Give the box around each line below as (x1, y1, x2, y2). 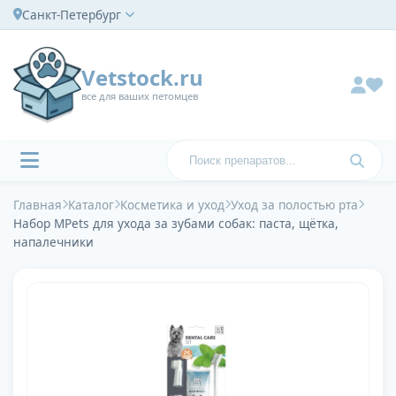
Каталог (68, 196, 114, 214)
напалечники (13, 233, 94, 251)
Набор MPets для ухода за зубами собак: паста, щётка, (13, 215, 339, 232)
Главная (13, 196, 62, 214)
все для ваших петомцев (81, 88, 199, 103)
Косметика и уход (120, 196, 225, 214)
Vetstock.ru (81, 62, 204, 92)
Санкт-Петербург (22, 6, 121, 23)
